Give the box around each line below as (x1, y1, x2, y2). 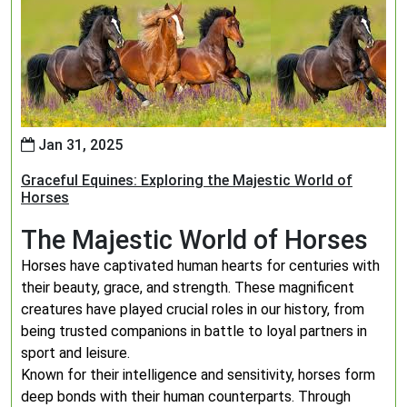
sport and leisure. (21, 344, 130, 362)
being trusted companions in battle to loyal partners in (21, 323, 367, 340)
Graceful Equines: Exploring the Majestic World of (21, 172, 352, 189)
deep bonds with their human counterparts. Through (21, 388, 351, 405)
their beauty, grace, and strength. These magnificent (21, 279, 354, 296)
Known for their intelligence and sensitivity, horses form (21, 366, 375, 383)
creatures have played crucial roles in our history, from (21, 301, 364, 318)
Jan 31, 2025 (35, 136, 123, 154)
